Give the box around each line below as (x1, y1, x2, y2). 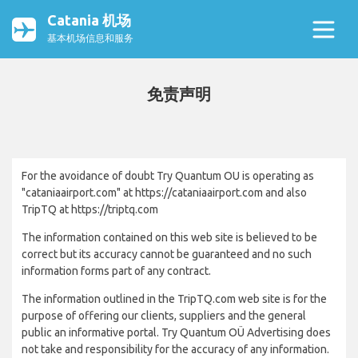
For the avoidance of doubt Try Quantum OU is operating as (22, 169, 314, 182)
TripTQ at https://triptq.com (22, 203, 158, 216)
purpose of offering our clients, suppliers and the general (22, 309, 306, 322)
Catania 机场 (47, 12, 131, 28)
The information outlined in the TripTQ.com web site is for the (22, 292, 327, 305)
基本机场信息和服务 (47, 33, 133, 43)
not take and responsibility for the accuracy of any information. (22, 343, 329, 356)
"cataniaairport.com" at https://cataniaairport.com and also (22, 186, 307, 199)
